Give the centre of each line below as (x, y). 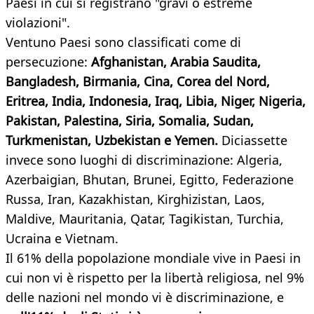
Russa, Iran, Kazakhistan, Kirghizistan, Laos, (135, 199)
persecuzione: (48, 62)
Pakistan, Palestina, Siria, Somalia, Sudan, (130, 121)
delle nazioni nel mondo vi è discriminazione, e (145, 298)
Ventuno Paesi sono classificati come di (123, 42)
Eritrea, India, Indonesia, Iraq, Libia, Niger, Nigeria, (156, 101)
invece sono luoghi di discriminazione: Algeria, (144, 160)
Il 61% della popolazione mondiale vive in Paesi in (153, 258)
